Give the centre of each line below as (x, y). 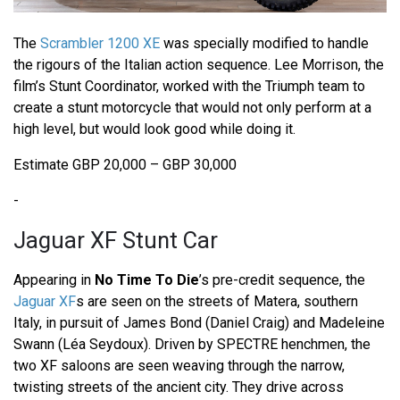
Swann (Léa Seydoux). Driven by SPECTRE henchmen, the (192, 344)
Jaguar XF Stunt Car (116, 240)
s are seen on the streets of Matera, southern (217, 301)
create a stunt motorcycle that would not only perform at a (192, 107)
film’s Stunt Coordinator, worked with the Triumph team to (189, 86)
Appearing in (54, 279)
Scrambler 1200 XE (100, 43)
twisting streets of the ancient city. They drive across (179, 387)
